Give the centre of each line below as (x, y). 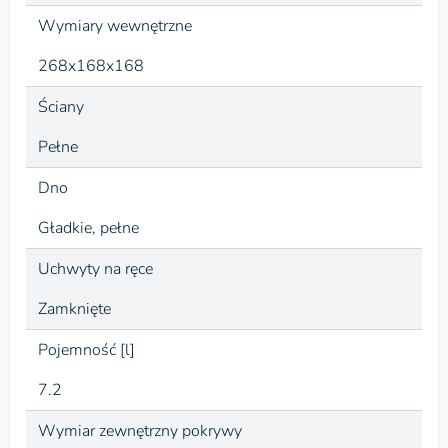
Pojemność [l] (86, 349)
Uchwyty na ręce (95, 268)
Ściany (61, 106)
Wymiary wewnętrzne (115, 25)
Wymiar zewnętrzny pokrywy (140, 430)
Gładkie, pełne (88, 227)
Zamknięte (74, 308)
